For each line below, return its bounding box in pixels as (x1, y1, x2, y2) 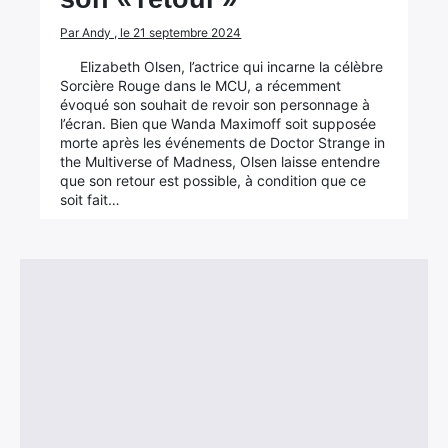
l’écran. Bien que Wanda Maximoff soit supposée (60, 115, 377, 132)
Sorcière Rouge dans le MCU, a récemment (60, 77, 342, 94)
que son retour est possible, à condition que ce (60, 172, 367, 189)
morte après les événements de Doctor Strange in (60, 134, 386, 151)
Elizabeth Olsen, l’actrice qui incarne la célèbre (80, 58, 384, 75)
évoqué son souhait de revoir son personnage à (60, 96, 371, 113)
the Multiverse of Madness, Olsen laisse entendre (60, 153, 381, 170)
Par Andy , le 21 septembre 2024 (60, 25, 242, 40)
